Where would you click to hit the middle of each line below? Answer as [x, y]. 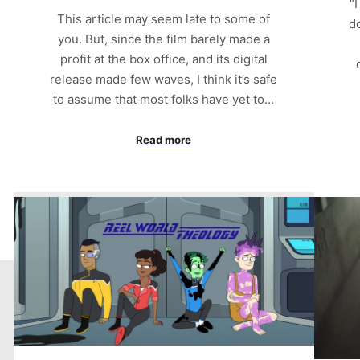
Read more [164, 140]
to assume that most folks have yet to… [164, 99]
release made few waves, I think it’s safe [164, 79]
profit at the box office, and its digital [164, 59]
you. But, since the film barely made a [164, 39]
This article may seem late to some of [164, 18]
